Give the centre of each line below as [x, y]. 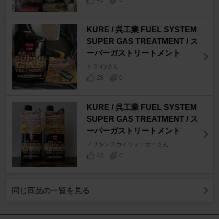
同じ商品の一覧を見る [51, 191]
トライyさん [102, 67]
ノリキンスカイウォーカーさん [127, 144]
